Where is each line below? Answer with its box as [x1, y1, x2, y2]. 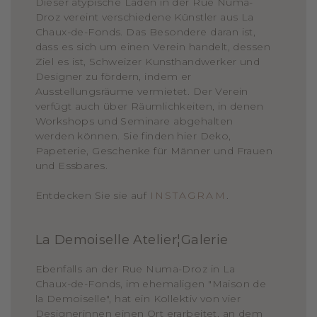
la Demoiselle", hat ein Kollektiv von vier [35, 292, 241, 306]
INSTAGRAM [149, 189, 226, 202]
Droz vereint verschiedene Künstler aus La [35, 11, 254, 24]
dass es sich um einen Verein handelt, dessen [35, 40, 270, 54]
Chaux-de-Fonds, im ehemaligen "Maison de [35, 277, 267, 291]
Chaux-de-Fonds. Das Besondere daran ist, [35, 25, 256, 39]
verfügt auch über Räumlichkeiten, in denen [35, 100, 264, 113]
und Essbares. [35, 159, 108, 173]
